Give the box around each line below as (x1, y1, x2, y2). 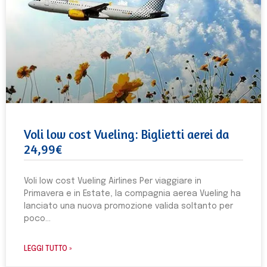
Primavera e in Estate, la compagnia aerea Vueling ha (24, 190, 241, 198)
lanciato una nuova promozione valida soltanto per (24, 202, 233, 210)
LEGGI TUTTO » (24, 246, 72, 253)
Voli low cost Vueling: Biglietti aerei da (24, 127, 229, 142)
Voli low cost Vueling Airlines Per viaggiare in (24, 177, 201, 185)
